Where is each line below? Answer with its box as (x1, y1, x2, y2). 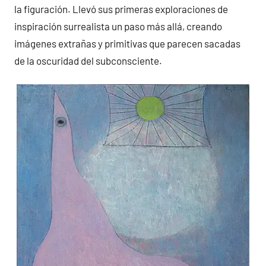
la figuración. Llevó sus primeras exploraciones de (14, 2, 228, 15)
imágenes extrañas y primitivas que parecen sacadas (14, 37, 240, 49)
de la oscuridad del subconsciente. (14, 54, 162, 66)
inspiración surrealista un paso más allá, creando (14, 20, 222, 32)
